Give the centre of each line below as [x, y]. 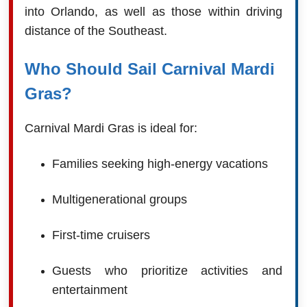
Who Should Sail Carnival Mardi [149, 69]
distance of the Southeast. [96, 30]
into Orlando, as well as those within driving [153, 11]
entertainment [89, 290]
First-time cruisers [101, 235]
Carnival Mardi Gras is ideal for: [111, 128]
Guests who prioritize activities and [167, 270]
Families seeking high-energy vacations [160, 163]
